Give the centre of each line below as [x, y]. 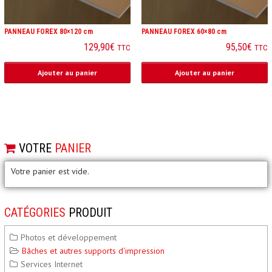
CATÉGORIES [35, 212]
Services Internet [52, 264]
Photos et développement [69, 237]
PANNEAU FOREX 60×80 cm [184, 32]
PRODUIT [89, 212]
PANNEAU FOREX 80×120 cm [49, 32]
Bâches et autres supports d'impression [93, 250]
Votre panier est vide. [50, 171]
